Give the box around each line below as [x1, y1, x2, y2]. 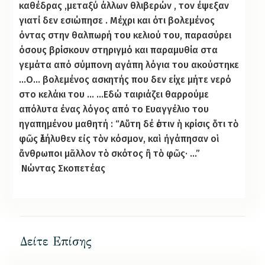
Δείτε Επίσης [20, 234, 92, 249]
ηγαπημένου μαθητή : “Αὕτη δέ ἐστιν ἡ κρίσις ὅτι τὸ [19, 118, 239, 130]
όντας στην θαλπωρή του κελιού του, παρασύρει [19, 29, 232, 41]
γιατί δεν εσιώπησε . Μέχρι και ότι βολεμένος [19, 14, 215, 26]
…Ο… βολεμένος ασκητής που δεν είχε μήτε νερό [19, 73, 232, 85]
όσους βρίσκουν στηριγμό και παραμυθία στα [19, 44, 218, 56]
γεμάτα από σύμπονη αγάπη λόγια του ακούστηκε [19, 59, 240, 70]
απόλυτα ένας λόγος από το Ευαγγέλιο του [19, 103, 209, 115]
